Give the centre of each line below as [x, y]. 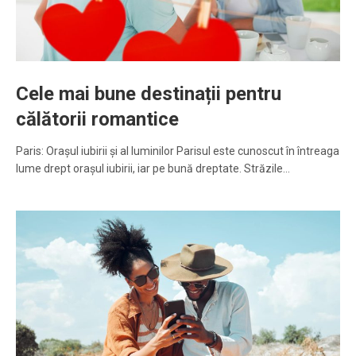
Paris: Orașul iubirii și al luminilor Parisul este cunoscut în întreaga [178, 151]
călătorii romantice [97, 120]
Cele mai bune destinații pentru [149, 94]
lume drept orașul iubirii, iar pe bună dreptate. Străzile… [153, 169]
